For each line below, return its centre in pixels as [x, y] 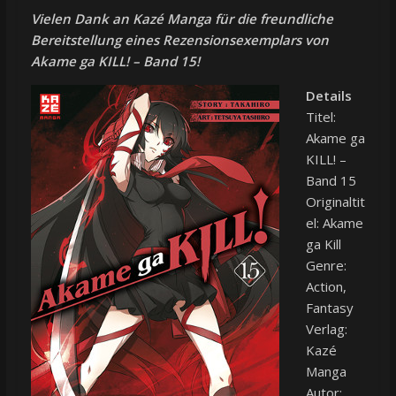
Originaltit [335, 201]
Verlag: [326, 328]
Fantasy [329, 307]
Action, [326, 286]
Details [328, 95]
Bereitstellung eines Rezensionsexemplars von [179, 39]
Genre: [326, 265]
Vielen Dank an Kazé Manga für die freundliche [182, 18]
